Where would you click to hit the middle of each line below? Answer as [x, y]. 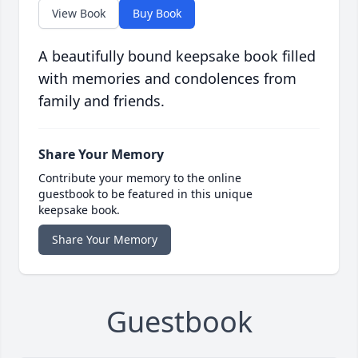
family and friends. [101, 101]
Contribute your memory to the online [140, 178]
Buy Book [157, 14]
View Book [79, 14]
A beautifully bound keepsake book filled [177, 56]
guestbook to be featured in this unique [145, 194]
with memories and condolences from [167, 79]
